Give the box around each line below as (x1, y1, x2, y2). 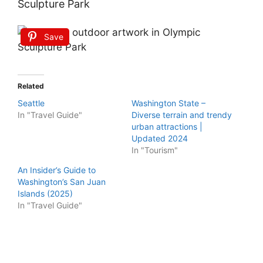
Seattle (18, 98, 45, 108)
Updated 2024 (131, 133, 188, 143)
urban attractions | (131, 122, 203, 131)
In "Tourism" (131, 145, 178, 155)
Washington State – (131, 98, 205, 108)
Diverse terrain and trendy (131, 110, 232, 120)
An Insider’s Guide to (18, 165, 96, 175)
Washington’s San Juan (18, 177, 106, 187)
